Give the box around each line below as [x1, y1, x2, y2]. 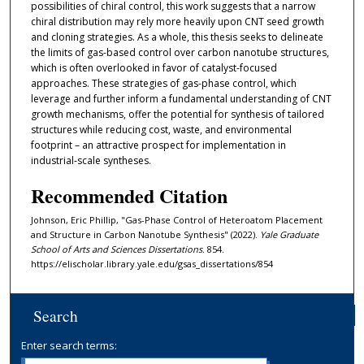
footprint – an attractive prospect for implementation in [30, 138, 286, 153]
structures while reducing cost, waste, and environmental [30, 123, 292, 137]
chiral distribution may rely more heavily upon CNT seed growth [30, 15, 324, 29]
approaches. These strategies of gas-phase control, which [30, 76, 297, 91]
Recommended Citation [30, 180, 227, 210]
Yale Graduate [259, 227, 318, 240]
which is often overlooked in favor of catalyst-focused [30, 61, 277, 76]
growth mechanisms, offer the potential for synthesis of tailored [30, 107, 324, 122]
